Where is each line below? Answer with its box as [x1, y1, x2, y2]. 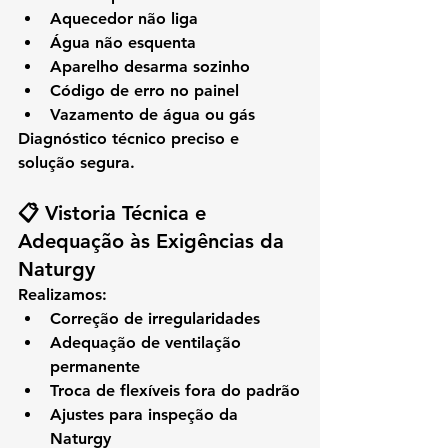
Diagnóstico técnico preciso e [18, 129, 244, 149]
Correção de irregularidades [50, 309, 260, 329]
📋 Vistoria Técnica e [18, 201, 212, 226]
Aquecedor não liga [50, 9, 198, 29]
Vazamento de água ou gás [50, 105, 255, 125]
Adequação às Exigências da [18, 229, 290, 254]
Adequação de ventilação [50, 333, 246, 353]
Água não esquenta [50, 33, 196, 53]
